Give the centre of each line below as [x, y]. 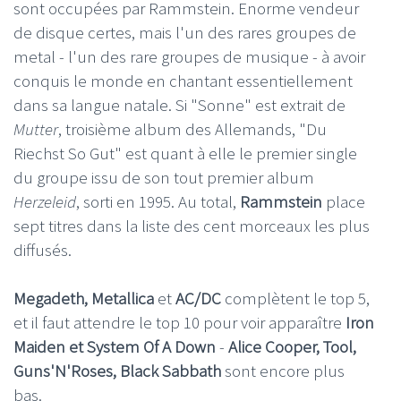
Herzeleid [45, 201]
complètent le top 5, [295, 298]
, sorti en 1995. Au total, [158, 201]
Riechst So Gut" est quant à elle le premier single [185, 153]
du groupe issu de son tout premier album [164, 177]
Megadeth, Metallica [85, 298]
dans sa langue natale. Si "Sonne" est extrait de [179, 104]
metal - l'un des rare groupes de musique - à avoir [189, 56]
